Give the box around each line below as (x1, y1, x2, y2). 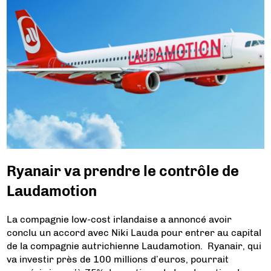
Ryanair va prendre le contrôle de (7, 162, 240, 180)
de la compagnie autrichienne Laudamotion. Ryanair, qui (7, 240, 262, 252)
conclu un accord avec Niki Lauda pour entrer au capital (7, 226, 262, 238)
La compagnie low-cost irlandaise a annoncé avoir (7, 213, 232, 225)
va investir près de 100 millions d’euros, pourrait (7, 253, 229, 265)
